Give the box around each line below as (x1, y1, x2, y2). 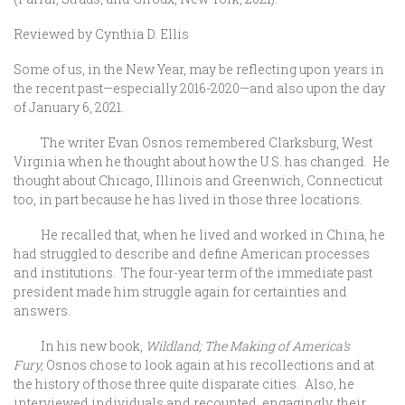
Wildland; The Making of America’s (146, 337, 350, 354)
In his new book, (14, 337, 146, 354)
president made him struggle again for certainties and (14, 283, 347, 300)
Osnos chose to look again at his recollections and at (43, 356, 374, 373)
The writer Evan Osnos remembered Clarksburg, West (14, 134, 372, 151)
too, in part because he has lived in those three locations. (14, 191, 363, 208)
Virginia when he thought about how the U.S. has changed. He (14, 153, 390, 170)
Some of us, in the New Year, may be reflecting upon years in (14, 61, 384, 78)
